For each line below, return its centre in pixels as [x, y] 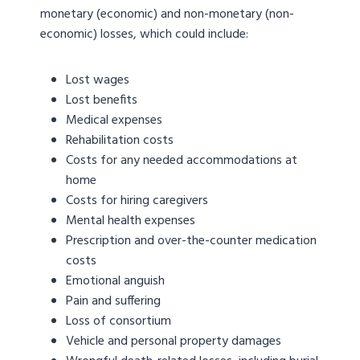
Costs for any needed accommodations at [182, 161]
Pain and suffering [113, 302]
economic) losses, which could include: [144, 35]
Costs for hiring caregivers [137, 201]
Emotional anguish [115, 282]
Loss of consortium [119, 322]
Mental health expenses [131, 221]
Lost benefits [102, 101]
